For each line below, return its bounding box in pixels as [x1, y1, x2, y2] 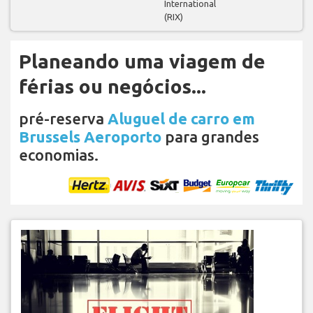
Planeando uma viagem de [19, 50, 265, 72]
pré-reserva [19, 109, 108, 127]
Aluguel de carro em [108, 109, 255, 127]
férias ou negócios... [19, 75, 206, 97]
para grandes [161, 127, 259, 145]
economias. [19, 145, 99, 163]
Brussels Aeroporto [19, 127, 161, 145]
